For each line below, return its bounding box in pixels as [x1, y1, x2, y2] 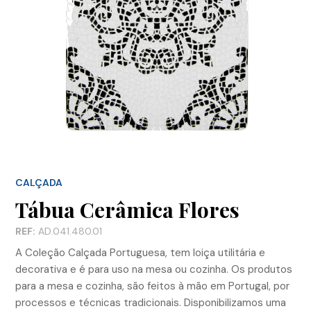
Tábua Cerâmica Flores [15, 196, 239, 224]
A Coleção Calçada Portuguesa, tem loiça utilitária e [15, 246, 265, 260]
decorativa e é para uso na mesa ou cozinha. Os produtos [15, 262, 292, 277]
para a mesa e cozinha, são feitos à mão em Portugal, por [15, 279, 289, 294]
